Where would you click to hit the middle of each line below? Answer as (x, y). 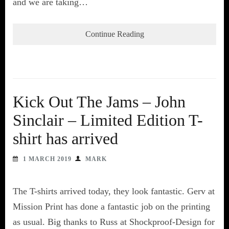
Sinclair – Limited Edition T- (108, 120)
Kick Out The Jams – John (99, 101)
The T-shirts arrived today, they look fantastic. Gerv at (114, 191)
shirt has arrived (65, 138)
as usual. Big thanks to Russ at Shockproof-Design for (114, 222)
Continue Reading (114, 34)
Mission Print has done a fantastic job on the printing (111, 206)
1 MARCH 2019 (47, 159)
